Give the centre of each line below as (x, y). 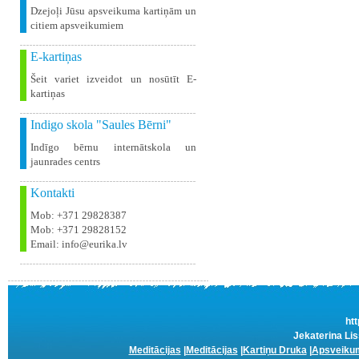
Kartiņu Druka (274, 350)
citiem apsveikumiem (77, 25)
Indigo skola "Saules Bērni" (101, 125)
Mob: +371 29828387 (79, 215)
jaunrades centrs (65, 161)
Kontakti (52, 193)
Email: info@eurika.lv (79, 244)
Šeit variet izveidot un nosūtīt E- (113, 79)
